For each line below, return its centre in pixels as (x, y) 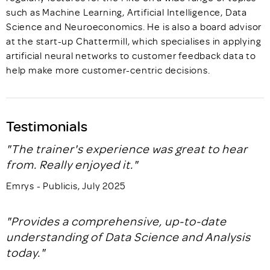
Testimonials (47, 126)
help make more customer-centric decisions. (108, 70)
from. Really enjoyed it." (72, 164)
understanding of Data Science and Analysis (128, 237)
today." (26, 252)
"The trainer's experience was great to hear (127, 149)
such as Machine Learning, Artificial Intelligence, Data (127, 12)
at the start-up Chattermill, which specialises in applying (134, 41)
